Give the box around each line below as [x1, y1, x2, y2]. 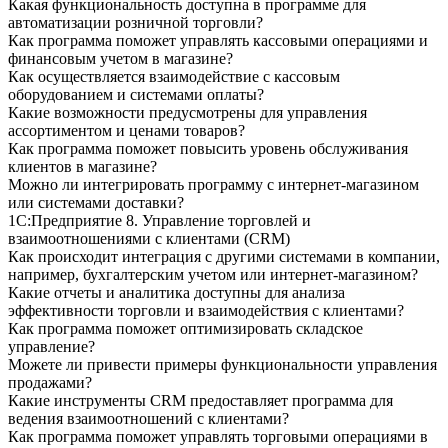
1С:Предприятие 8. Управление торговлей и [8, 211, 311, 229]
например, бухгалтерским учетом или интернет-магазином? [8, 265, 418, 283]
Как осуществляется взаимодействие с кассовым [8, 67, 340, 85]
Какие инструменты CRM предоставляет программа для [8, 391, 393, 409]
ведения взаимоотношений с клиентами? [8, 409, 289, 427]
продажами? [8, 373, 92, 391]
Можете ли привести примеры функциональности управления [8, 355, 437, 373]
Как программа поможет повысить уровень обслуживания [8, 139, 408, 157]
